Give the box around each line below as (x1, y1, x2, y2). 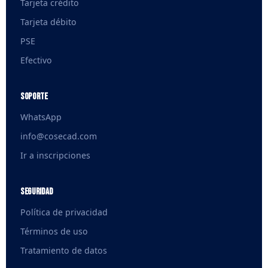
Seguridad (20, 186, 53, 197)
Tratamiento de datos (20, 245, 107, 256)
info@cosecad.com (20, 130, 97, 142)
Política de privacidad (20, 206, 108, 218)
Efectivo (20, 54, 52, 66)
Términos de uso (20, 226, 88, 237)
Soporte (20, 91, 48, 102)
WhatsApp (20, 111, 62, 123)
